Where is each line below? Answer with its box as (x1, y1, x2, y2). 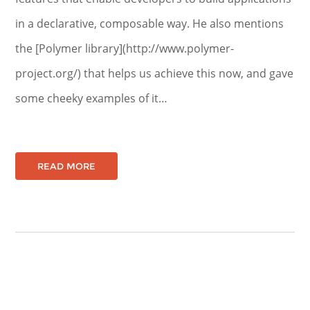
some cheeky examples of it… (15, 91, 168, 106)
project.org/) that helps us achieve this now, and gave (15, 66, 294, 81)
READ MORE (37, 161, 96, 172)
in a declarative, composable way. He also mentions (15, 16, 284, 31)
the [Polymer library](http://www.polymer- (15, 41, 235, 56)
